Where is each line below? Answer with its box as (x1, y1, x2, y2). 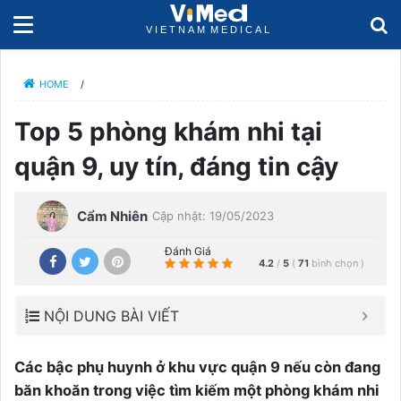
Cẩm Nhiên (77, 207, 148, 225)
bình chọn (311, 256, 361, 269)
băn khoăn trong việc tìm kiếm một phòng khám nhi (14, 381, 379, 399)
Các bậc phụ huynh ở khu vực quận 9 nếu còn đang (14, 358, 380, 376)
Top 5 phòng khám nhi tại (14, 116, 322, 147)
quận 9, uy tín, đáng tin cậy (14, 151, 338, 182)
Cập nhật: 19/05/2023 (152, 209, 274, 223)
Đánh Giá (165, 244, 211, 258)
